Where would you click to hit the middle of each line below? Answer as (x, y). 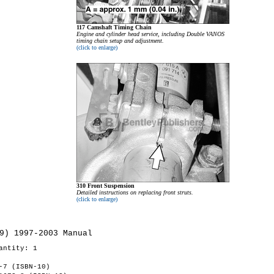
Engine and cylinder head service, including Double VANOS (150, 34)
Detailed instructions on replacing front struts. (135, 193)
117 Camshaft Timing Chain (114, 28)
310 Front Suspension (106, 186)
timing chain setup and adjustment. (120, 41)
